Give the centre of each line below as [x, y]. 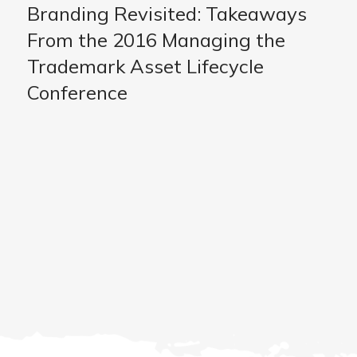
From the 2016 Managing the [156, 40]
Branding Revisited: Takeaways [167, 14]
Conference [77, 93]
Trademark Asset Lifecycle [145, 67]
